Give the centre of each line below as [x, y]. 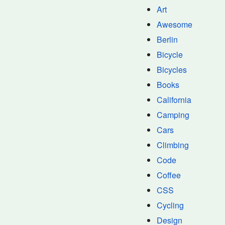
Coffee [169, 175]
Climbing [173, 145]
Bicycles [172, 70]
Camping [173, 115]
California [174, 100]
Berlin [167, 39]
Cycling [170, 205]
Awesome [175, 24]
